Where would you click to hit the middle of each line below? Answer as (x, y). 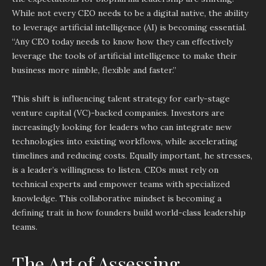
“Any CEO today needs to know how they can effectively (122, 42)
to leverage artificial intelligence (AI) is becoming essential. (129, 27)
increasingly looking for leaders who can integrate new (122, 127)
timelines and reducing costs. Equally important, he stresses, (132, 156)
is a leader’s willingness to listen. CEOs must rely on (115, 170)
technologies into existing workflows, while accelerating (125, 141)
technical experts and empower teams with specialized (121, 184)
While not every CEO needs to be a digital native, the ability (130, 13)
